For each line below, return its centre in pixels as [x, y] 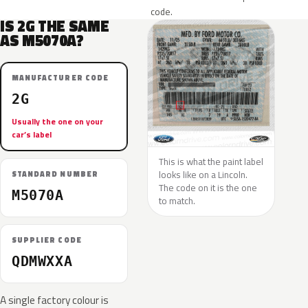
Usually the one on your [57, 121]
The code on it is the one [208, 188]
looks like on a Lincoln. [203, 175]
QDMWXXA [42, 261]
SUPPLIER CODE [47, 240]
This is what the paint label [211, 162]
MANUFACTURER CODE [60, 78]
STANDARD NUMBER [55, 174]
